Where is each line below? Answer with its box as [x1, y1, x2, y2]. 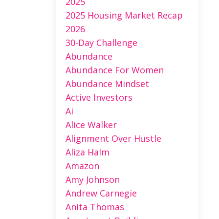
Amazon [65, 159, 99, 172]
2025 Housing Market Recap [65, 9, 183, 21]
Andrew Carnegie [65, 187, 137, 199]
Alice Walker [65, 118, 117, 131]
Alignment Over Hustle [65, 132, 161, 144]
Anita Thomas [65, 200, 124, 213]
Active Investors [65, 91, 132, 103]
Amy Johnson [65, 173, 120, 185]
